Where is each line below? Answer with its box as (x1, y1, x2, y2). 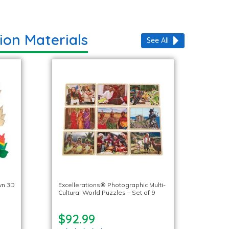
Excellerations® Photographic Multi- (58, 181, 166, 189)
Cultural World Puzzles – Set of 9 (58, 189, 155, 196)
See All (147, 36, 169, 45)
